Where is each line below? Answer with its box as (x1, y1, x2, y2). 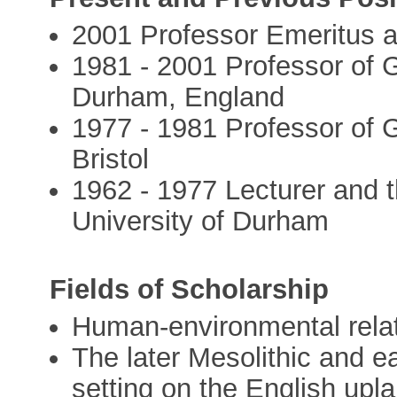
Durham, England (72, 81, 285, 113)
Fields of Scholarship (50, 274, 330, 306)
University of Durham (72, 205, 330, 237)
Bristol (72, 143, 150, 175)
